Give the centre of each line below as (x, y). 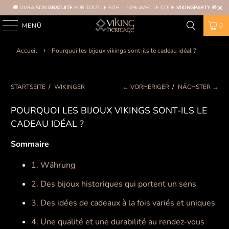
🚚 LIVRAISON (30, 7)
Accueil (27, 51)
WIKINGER (70, 87)
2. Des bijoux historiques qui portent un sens (114, 184)
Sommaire (30, 144)
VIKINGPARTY (194, 7)
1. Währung (53, 165)
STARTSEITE (28, 87)
